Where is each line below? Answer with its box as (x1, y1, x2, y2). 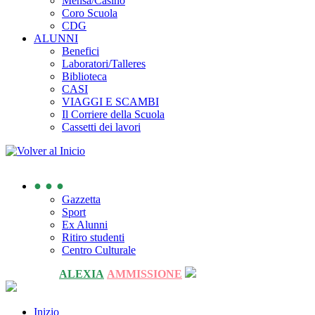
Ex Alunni (62, 219, 108, 231)
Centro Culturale (62, 244, 136, 256)
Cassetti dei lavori (62, 121, 141, 133)
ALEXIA (59, 268, 104, 280)
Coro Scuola (62, 7, 117, 19)
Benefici (62, 45, 99, 57)
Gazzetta (62, 193, 101, 205)
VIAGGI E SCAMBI (62, 96, 159, 108)
